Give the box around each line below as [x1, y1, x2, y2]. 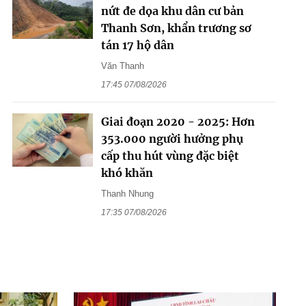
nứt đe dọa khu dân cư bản [100, 3, 244, 18]
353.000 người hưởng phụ [100, 131, 243, 145]
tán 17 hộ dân [100, 38, 174, 52]
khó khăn [100, 165, 153, 180]
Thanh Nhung [100, 188, 154, 199]
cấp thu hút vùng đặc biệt [100, 148, 239, 163]
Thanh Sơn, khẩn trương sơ [100, 20, 251, 35]
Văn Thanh [100, 60, 144, 71]
